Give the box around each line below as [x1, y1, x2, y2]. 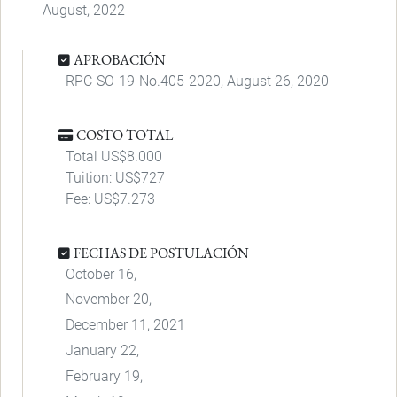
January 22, [66, 341, 139, 359]
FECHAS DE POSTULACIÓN [74, 243, 249, 262]
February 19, [66, 367, 143, 385]
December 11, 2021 [66, 316, 185, 334]
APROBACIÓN [74, 50, 166, 69]
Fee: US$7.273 [66, 190, 155, 207]
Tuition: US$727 [66, 168, 165, 186]
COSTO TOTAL [76, 125, 173, 144]
